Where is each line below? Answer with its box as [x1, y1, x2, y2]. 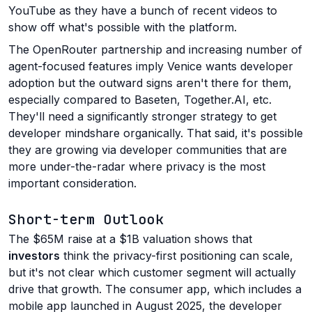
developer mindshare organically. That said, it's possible [8, 126, 303, 141]
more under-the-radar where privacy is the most [8, 159, 265, 174]
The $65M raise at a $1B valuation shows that [8, 232, 252, 247]
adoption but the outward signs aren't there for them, [8, 76, 292, 91]
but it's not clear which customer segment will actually [8, 265, 296, 280]
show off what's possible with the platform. [8, 20, 237, 35]
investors [8, 249, 60, 263]
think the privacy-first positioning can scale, [60, 249, 293, 263]
